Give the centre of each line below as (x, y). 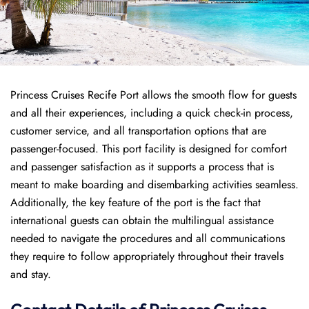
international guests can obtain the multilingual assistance (142, 220)
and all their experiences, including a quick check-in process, (152, 113)
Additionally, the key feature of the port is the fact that (136, 202)
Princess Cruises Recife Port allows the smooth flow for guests (153, 95)
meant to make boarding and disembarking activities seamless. (154, 185)
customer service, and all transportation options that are (138, 131)
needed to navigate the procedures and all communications (148, 238)
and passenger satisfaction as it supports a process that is (142, 167)
